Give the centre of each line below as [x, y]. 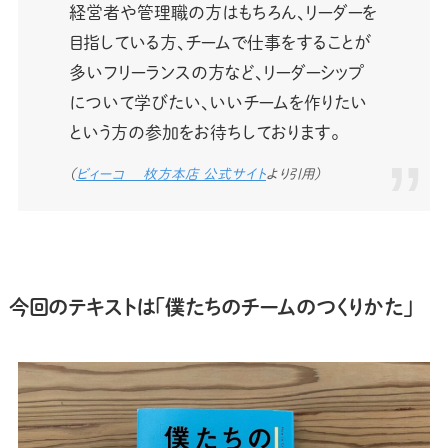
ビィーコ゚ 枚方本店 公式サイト [170, 173]
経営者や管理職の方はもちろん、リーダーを [222, 12]
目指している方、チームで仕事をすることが [219, 42]
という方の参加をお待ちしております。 [203, 132]
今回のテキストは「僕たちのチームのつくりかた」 [210, 306]
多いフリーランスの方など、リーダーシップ [216, 72]
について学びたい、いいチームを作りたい [217, 102]
